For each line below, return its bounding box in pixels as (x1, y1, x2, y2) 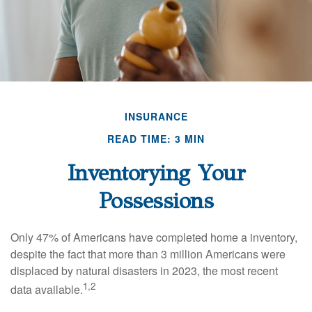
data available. (10, 281, 83, 297)
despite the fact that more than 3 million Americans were (10, 245, 286, 262)
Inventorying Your (66, 159, 246, 187)
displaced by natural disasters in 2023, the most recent (10, 262, 278, 279)
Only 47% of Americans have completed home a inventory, (10, 228, 297, 245)
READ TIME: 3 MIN (107, 131, 205, 146)
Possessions (98, 187, 214, 214)
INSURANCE (124, 109, 188, 123)
